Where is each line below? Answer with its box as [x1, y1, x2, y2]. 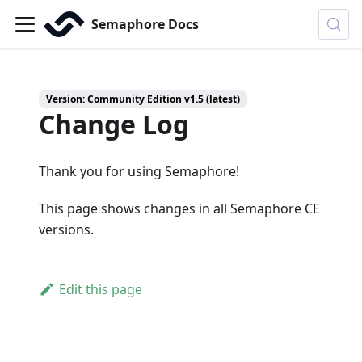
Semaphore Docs [91, 15, 200, 33]
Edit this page [58, 280, 142, 298]
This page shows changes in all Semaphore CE [39, 200, 320, 217]
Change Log [39, 107, 189, 141]
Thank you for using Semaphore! [39, 162, 239, 180]
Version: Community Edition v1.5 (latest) [46, 92, 240, 106]
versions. [39, 221, 94, 238]
